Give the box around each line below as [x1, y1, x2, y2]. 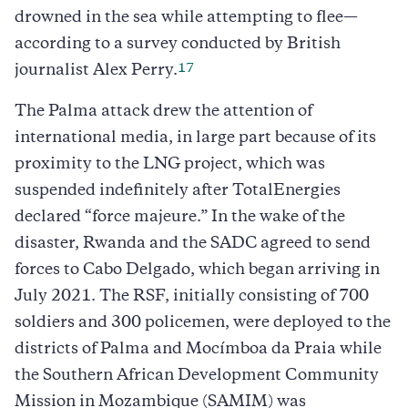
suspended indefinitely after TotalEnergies [15, 183, 341, 199]
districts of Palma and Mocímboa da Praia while [15, 342, 382, 357]
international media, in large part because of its [15, 130, 376, 146]
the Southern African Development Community [15, 368, 379, 383]
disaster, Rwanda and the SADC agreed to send [15, 236, 371, 251]
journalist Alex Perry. [15, 63, 178, 78]
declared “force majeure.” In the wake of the [15, 209, 345, 225]
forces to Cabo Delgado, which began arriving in [15, 262, 380, 278]
